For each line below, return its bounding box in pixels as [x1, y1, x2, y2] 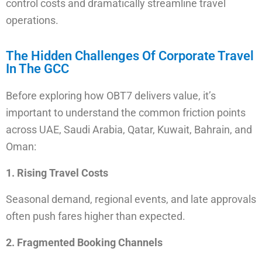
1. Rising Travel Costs [6, 167, 108, 179]
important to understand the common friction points [6, 106, 246, 119]
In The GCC [6, 61, 69, 76]
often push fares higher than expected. [6, 210, 185, 222]
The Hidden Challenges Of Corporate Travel [6, 49, 254, 63]
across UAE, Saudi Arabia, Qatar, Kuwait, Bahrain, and [6, 123, 252, 136]
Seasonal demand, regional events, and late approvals [6, 193, 256, 205]
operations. [6, 14, 58, 26]
